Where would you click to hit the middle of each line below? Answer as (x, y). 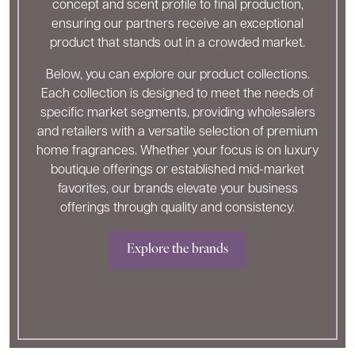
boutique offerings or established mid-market (177, 170)
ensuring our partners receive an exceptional (177, 25)
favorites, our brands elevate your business (177, 189)
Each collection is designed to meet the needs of (177, 94)
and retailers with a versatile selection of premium (177, 132)
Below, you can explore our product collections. (177, 75)
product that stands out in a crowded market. (177, 44)
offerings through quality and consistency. (177, 208)
